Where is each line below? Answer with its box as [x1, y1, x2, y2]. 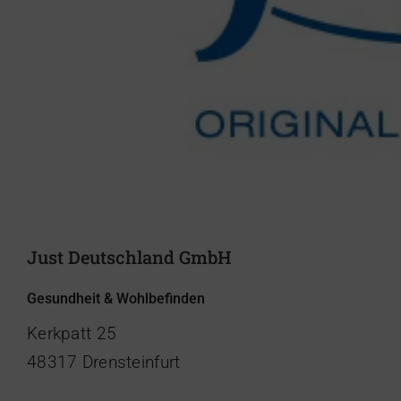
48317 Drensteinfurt [27, 351, 181, 372]
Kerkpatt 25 [27, 322, 117, 344]
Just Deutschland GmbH [27, 244, 232, 269]
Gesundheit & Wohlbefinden [27, 289, 205, 307]
